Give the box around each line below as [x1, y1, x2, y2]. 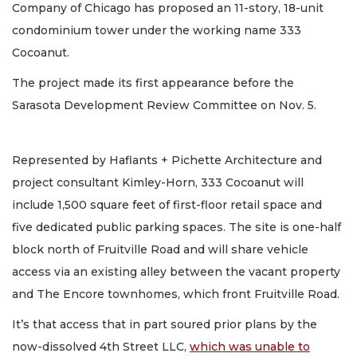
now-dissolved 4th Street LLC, [12, 339, 190, 355]
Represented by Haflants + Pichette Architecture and [12, 152, 322, 167]
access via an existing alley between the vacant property [12, 264, 340, 279]
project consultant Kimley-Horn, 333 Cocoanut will [12, 175, 304, 190]
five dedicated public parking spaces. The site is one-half [12, 219, 341, 234]
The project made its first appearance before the [12, 76, 294, 91]
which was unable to [190, 339, 310, 355]
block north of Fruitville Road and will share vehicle [12, 241, 308, 257]
